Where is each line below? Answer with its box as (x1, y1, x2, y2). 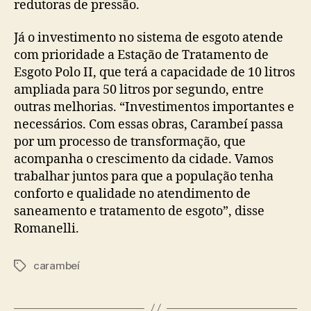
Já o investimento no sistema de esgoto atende (14, 30, 283, 47)
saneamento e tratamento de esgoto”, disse (14, 203, 264, 220)
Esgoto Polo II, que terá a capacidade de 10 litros (14, 65, 295, 81)
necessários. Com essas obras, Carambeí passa (14, 117, 283, 133)
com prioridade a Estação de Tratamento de (14, 47, 269, 64)
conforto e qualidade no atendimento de (14, 186, 251, 203)
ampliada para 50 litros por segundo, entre (14, 82, 264, 99)
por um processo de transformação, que (14, 134, 246, 151)
